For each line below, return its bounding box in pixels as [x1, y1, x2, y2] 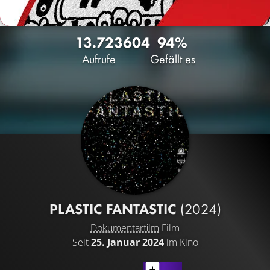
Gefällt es [149, 51, 195, 67]
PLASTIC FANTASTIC [49, 199, 180, 218]
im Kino [163, 236, 198, 249]
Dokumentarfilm [90, 221, 159, 234]
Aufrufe [82, 51, 116, 67]
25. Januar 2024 [90, 236, 164, 249]
